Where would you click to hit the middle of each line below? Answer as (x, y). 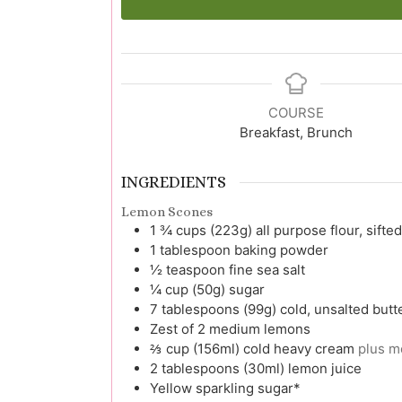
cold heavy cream (299, 348)
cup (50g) (195, 289)
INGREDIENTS (174, 182)
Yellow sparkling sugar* (225, 388)
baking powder (281, 249)
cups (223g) (214, 230)
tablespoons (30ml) (223, 368)
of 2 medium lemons (246, 328)
